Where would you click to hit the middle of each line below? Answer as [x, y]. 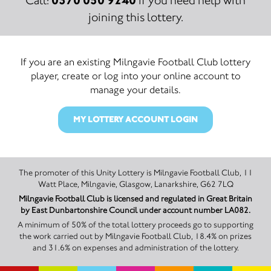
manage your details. [135, 89]
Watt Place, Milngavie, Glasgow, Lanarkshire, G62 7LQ [135, 184]
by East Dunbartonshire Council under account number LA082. [135, 210]
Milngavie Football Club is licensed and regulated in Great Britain [135, 198]
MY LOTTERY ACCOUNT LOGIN [135, 119]
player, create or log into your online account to [135, 75]
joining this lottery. [135, 17]
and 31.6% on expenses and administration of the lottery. [135, 247]
